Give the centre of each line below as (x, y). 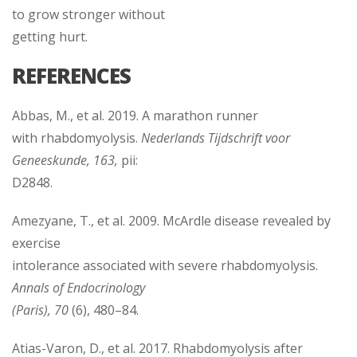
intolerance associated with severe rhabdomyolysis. (165, 265)
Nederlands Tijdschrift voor (216, 137)
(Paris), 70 (40, 310)
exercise (36, 243)
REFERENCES (71, 75)
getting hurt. (50, 36)
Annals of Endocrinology (78, 287)
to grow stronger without (88, 14)
